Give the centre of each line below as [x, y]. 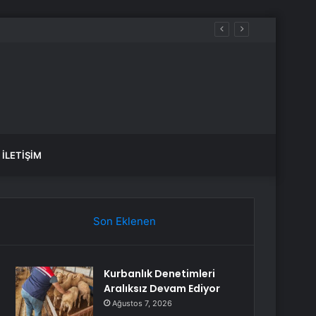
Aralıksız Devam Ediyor [162, 288]
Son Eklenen [124, 221]
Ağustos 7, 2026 [142, 303]
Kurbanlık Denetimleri [160, 274]
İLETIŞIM [22, 155]
